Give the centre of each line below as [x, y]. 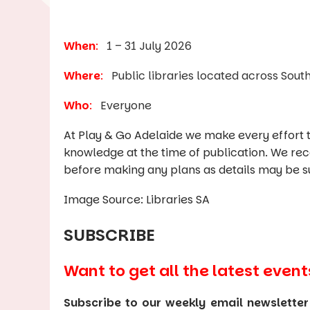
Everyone [122, 106]
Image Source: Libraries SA [137, 200]
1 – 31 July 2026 [145, 46]
